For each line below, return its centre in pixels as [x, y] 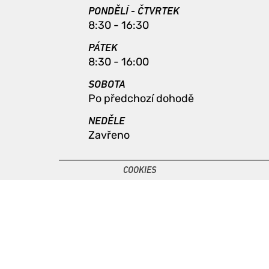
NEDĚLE [107, 122]
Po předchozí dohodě [141, 98]
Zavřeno [109, 135]
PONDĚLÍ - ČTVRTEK [134, 12]
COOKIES [139, 171]
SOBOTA [107, 85]
